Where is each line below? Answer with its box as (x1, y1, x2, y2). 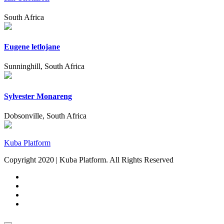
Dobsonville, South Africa (4, 111, 86, 120)
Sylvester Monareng (4, 91, 72, 100)
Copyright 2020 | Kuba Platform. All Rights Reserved (4, 155, 173, 164)
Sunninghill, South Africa (4, 62, 84, 71)
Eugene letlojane (4, 42, 60, 51)
